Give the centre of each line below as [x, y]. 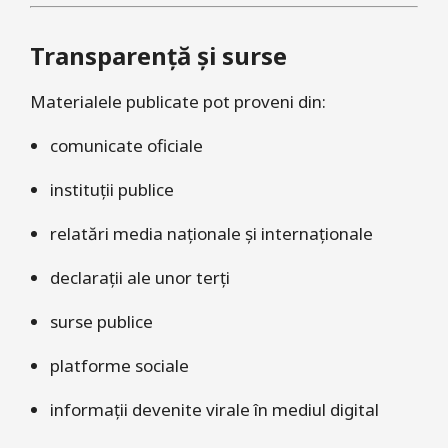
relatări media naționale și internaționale [211, 233]
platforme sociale [119, 365]
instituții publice [112, 189]
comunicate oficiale [126, 145]
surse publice [101, 321]
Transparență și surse [158, 55]
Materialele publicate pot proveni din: [178, 101]
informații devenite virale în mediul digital [214, 409]
